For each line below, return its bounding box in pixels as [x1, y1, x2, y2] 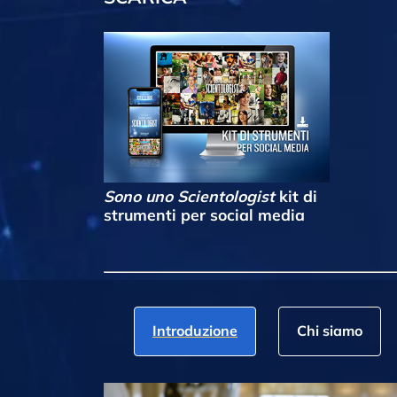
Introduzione [152, 322, 237, 340]
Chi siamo [297, 322, 362, 340]
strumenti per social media [104, 204, 305, 224]
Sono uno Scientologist [104, 185, 275, 206]
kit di [275, 185, 317, 206]
